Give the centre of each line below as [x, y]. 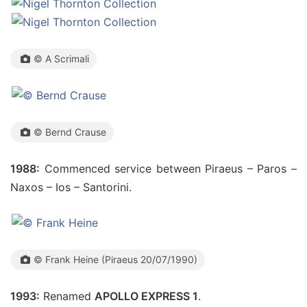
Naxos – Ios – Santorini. [71, 187]
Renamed [67, 296]
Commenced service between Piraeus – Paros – [168, 168]
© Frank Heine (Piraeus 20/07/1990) [115, 259]
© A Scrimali [61, 58]
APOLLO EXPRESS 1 [146, 296]
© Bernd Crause [70, 132]
